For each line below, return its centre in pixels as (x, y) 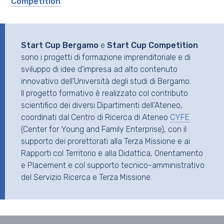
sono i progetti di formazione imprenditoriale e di (106, 57)
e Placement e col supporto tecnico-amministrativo (113, 165)
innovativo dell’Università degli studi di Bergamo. (106, 81)
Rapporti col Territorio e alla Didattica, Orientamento (112, 153)
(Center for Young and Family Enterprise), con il (104, 129)
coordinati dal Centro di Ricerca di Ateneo (95, 117)
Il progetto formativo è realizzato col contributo (104, 93)
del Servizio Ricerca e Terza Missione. (86, 177)
